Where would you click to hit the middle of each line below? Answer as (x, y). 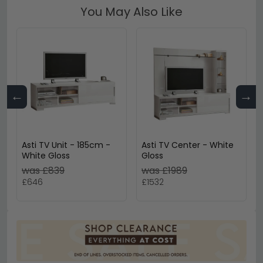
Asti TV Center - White (188, 145)
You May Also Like (131, 12)
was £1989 (164, 171)
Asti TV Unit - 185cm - (66, 145)
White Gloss (46, 156)
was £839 (43, 171)
